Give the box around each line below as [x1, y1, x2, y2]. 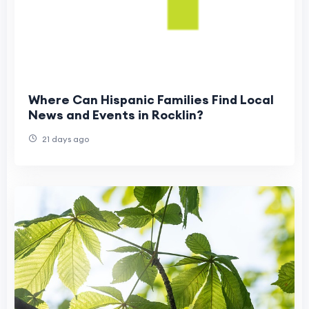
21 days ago [40, 133, 89, 144]
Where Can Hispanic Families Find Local [28, 91, 274, 108]
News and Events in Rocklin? [28, 106, 203, 123]
